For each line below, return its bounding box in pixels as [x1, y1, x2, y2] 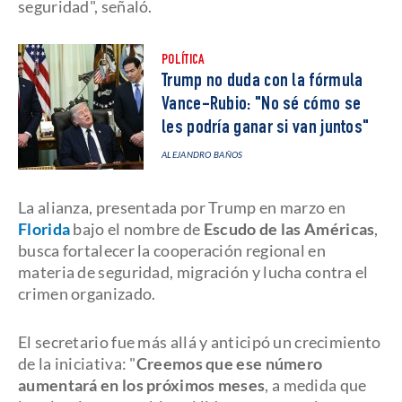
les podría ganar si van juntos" [162, 118, 370, 138]
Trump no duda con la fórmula [162, 72, 363, 92]
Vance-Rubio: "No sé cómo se [162, 95, 362, 115]
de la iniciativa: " [18, 354, 136, 373]
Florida [18, 219, 71, 239]
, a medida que [265, 375, 367, 395]
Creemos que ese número [135, 354, 323, 373]
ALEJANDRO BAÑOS [162, 149, 243, 160]
